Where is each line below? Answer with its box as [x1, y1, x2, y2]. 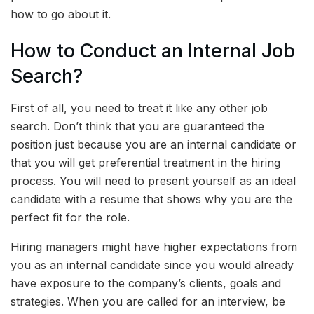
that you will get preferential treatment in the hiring [11, 155, 280, 170]
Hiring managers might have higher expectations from [11, 239, 297, 254]
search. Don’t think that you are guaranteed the [11, 118, 264, 133]
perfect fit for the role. [11, 210, 130, 224]
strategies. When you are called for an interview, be [11, 294, 285, 308]
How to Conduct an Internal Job [11, 39, 295, 63]
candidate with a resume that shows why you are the [11, 191, 292, 206]
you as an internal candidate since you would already [11, 257, 294, 272]
